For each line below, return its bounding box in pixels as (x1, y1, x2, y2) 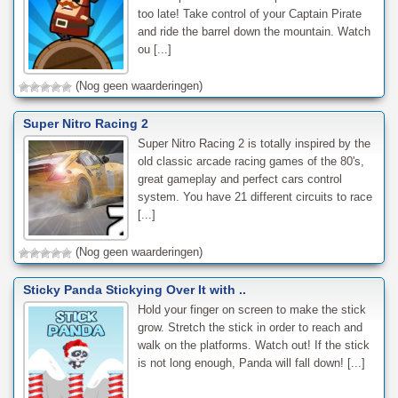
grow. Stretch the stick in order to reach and (137, 321, 362, 335)
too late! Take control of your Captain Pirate (137, 6, 362, 20)
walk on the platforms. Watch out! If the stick (137, 338, 370, 353)
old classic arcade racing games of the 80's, (137, 155, 364, 169)
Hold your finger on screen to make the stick (137, 303, 366, 317)
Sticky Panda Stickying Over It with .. (23, 283, 246, 298)
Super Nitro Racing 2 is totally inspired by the (137, 137, 370, 151)
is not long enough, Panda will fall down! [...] (137, 356, 365, 370)
